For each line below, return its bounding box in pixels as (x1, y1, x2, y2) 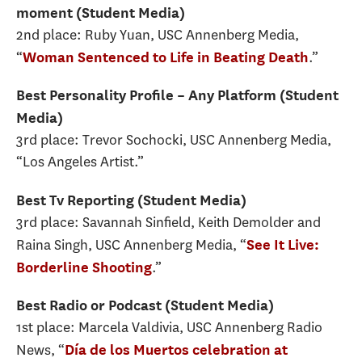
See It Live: (246, 235, 319, 253)
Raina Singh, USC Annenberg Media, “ (16, 234, 246, 255)
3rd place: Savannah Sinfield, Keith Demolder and (16, 212, 321, 232)
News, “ (16, 340, 65, 360)
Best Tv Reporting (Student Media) (16, 191, 246, 208)
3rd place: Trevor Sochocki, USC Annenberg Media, (16, 130, 331, 150)
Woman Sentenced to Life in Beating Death (23, 48, 309, 65)
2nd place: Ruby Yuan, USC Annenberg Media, (16, 24, 299, 44)
